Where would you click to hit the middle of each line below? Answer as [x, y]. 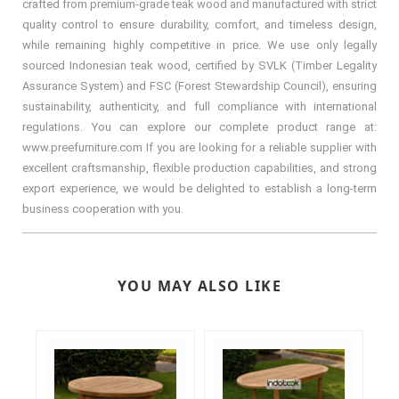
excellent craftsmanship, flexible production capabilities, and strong [199, 167]
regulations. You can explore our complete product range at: [199, 126]
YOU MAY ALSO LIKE [199, 285]
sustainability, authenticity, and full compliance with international [199, 106]
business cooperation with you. [103, 208]
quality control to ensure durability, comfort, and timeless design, [199, 24]
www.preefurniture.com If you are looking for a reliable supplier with [199, 147]
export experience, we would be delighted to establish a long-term [199, 188]
